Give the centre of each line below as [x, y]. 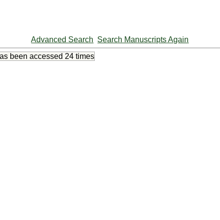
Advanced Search [62, 40]
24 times [79, 56]
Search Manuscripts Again [143, 40]
